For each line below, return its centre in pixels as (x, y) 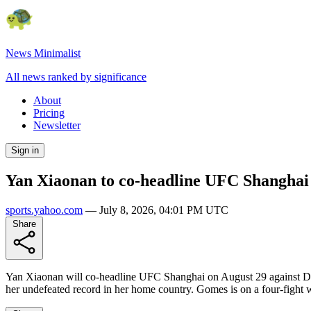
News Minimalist (43, 53)
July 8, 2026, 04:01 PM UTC (164, 210)
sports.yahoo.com (44, 210)
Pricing (49, 113)
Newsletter (57, 125)
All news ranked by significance (76, 77)
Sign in (25, 150)
